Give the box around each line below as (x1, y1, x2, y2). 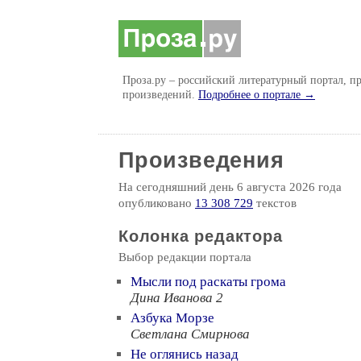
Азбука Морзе (131, 310, 214, 326)
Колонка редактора (118, 227, 283, 245)
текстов (253, 197, 297, 210)
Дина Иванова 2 (131, 290, 223, 305)
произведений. (122, 89, 198, 101)
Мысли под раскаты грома (131, 274, 286, 289)
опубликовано (118, 197, 195, 210)
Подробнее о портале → (198, 89, 315, 101)
